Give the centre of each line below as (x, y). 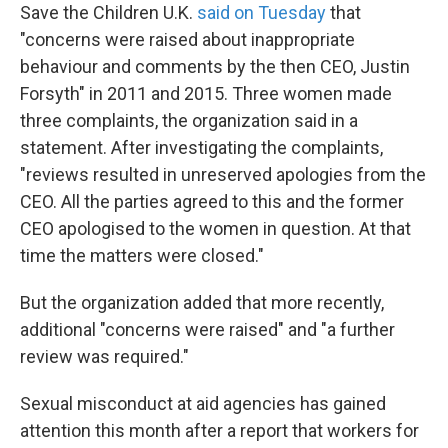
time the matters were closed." (142, 256)
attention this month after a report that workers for (219, 431)
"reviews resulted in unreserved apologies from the (223, 175)
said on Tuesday (261, 13)
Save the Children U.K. (108, 13)
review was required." (104, 357)
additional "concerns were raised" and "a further (207, 330)
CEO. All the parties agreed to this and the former (212, 202)
